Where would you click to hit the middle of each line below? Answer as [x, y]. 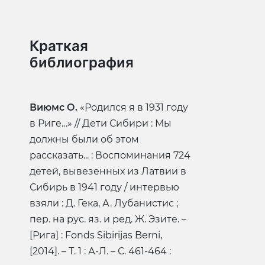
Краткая [59, 46]
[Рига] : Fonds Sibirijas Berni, [96, 235]
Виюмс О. [54, 108]
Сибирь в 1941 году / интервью [104, 188]
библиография [82, 63]
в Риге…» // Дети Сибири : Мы [101, 124]
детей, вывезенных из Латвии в [108, 172]
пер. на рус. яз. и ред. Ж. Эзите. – [108, 219]
